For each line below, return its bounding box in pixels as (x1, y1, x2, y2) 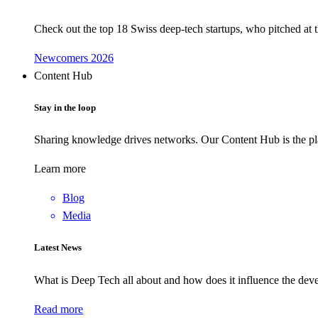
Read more (34, 302, 83, 315)
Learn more (34, 163, 86, 175)
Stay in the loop (34, 102, 96, 113)
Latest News (34, 242, 82, 253)
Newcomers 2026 (34, 51, 114, 64)
